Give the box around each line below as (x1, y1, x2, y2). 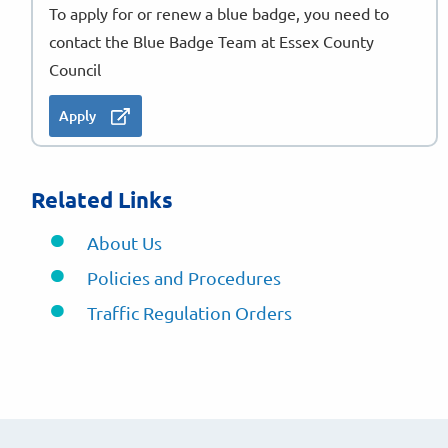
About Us (87, 232, 163, 253)
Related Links (31, 186, 174, 213)
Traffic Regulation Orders (87, 302, 293, 323)
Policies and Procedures (87, 267, 282, 288)
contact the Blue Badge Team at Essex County (49, 31, 375, 51)
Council (49, 59, 102, 79)
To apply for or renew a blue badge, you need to (49, 3, 390, 23)
